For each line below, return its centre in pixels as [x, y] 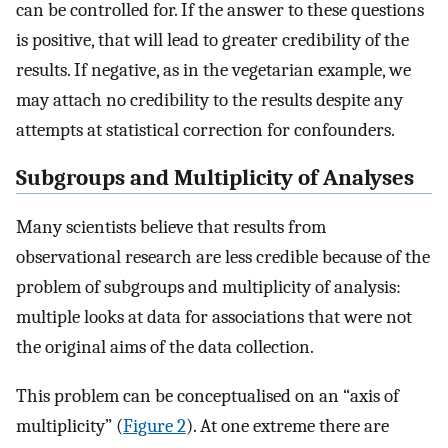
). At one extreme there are [287, 425]
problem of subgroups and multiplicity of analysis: [208, 287]
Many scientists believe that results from [171, 227]
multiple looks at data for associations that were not [214, 317]
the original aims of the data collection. [165, 347]
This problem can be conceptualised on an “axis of [207, 395]
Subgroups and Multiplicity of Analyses [215, 178]
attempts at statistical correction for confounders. [205, 129]
